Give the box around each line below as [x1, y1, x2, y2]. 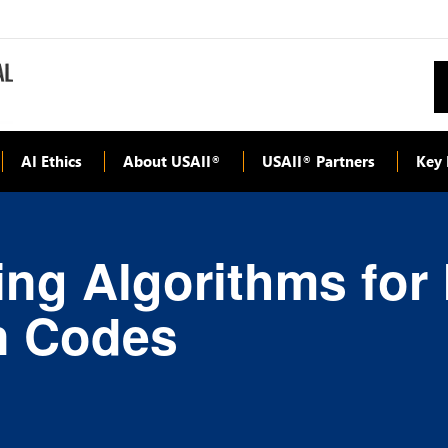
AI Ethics [21, 150, 82, 171]
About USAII [123, 150, 211, 171]
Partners [312, 150, 375, 171]
